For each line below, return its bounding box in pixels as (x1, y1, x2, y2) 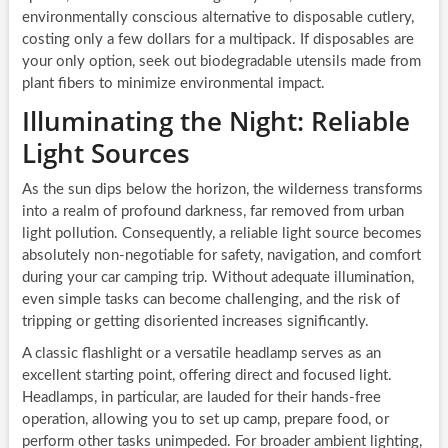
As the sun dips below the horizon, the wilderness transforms (21, 182, 423, 198)
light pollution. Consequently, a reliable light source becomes (21, 226, 422, 242)
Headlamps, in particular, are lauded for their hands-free (21, 390, 381, 406)
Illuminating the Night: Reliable (21, 103, 410, 140)
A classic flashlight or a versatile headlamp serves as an (21, 346, 381, 362)
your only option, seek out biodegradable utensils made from (21, 54, 421, 70)
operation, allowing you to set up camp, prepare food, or (21, 412, 389, 428)
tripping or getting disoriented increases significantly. (21, 314, 369, 330)
